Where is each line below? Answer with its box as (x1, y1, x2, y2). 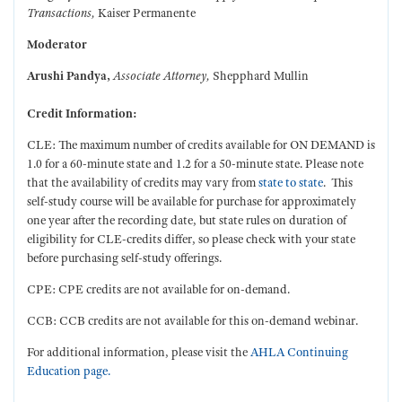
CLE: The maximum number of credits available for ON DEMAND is (27, 136, 375, 153)
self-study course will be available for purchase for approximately (27, 193, 356, 210)
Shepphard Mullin (213, 67, 309, 84)
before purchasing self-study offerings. (27, 249, 222, 267)
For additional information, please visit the (27, 344, 250, 361)
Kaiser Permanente (98, 4, 196, 22)
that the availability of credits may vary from (27, 174, 258, 191)
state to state (258, 174, 323, 191)
